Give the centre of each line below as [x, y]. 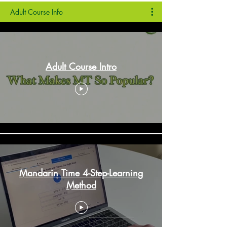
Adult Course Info [36, 12]
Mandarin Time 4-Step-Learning [81, 173]
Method [81, 185]
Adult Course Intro [81, 66]
